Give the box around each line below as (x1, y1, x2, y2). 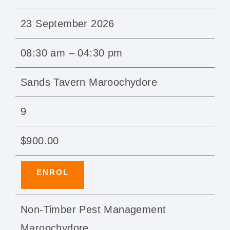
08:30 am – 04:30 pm (21, 47, 123, 59)
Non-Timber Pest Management (21, 204, 166, 216)
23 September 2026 (21, 18, 114, 30)
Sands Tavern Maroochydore (21, 76, 157, 88)
